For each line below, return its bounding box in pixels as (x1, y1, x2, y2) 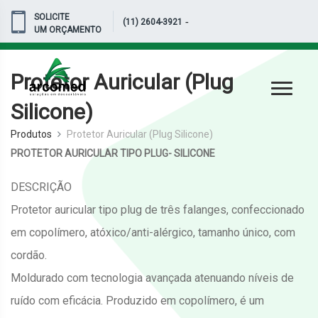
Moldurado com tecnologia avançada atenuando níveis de (11, 271, 294, 285)
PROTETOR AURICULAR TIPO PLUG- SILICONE (11, 148, 215, 159)
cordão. (11, 248, 50, 262)
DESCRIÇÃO (11, 180, 72, 194)
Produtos (11, 128, 52, 140)
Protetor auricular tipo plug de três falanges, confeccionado (11, 203, 305, 216)
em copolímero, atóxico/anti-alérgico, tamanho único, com (11, 226, 295, 239)
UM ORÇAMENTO (34, 25, 102, 35)
